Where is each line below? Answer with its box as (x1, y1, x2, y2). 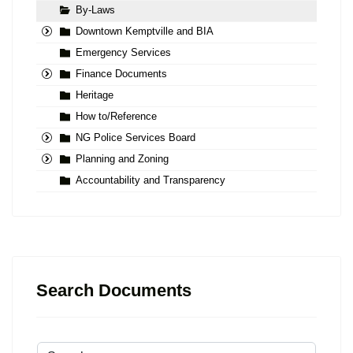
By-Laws (76, 4, 115, 17)
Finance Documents (76, 68, 167, 80)
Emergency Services (76, 46, 171, 59)
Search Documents (36, 281, 191, 301)
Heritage (76, 89, 113, 102)
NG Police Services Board (76, 132, 195, 144)
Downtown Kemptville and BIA (76, 25, 214, 38)
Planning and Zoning (76, 153, 169, 165)
